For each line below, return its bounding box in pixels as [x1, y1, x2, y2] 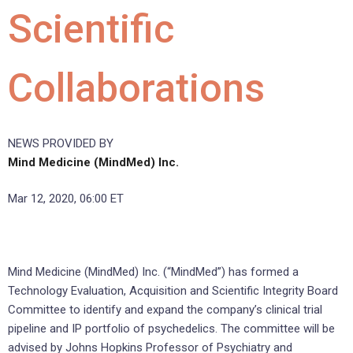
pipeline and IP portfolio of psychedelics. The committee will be [8, 321, 335, 336]
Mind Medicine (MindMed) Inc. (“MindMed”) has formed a [8, 265, 299, 280]
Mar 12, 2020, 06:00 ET [8, 191, 124, 206]
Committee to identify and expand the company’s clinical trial [8, 303, 322, 318]
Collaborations [8, 65, 265, 111]
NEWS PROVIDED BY [8, 136, 113, 150]
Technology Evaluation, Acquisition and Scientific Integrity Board [8, 284, 338, 299]
